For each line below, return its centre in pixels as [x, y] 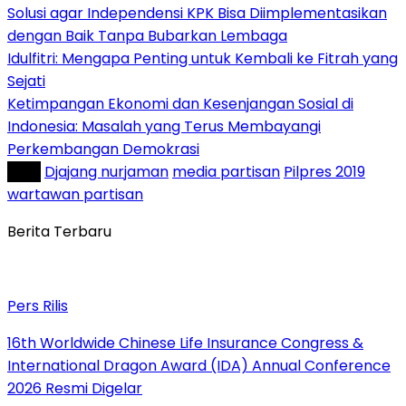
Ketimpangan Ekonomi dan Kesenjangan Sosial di [180, 103]
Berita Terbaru [59, 231]
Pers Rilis [38, 305]
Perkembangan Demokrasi [103, 149]
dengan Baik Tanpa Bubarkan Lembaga [147, 35]
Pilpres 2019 [324, 171]
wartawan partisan [75, 194]
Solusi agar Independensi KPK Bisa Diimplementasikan [197, 13]
